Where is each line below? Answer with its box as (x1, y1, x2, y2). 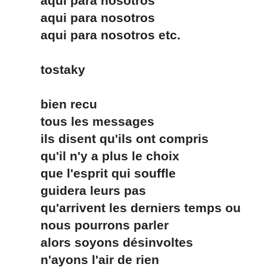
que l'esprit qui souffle (12, 166, 176, 180)
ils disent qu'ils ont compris (12, 132, 209, 145)
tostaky (12, 63, 85, 76)
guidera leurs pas (12, 184, 146, 197)
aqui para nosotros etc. (12, 28, 181, 42)
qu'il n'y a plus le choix (12, 149, 179, 163)
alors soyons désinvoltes (12, 235, 193, 249)
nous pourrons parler (12, 218, 169, 232)
